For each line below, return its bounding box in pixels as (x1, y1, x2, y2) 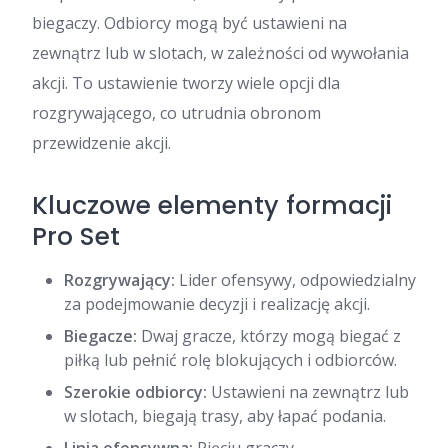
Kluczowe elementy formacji (32, 188, 392, 223)
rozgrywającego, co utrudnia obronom (32, 102, 321, 124)
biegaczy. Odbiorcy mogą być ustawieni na (32, 12, 347, 34)
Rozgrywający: (64, 269, 175, 291)
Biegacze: (64, 325, 137, 347)
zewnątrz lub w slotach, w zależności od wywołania (32, 42, 409, 64)
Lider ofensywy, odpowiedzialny (175, 269, 416, 291)
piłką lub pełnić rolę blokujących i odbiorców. (64, 349, 397, 371)
